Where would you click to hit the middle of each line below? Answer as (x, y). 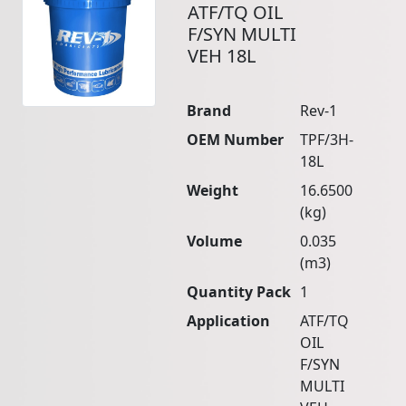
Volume (215, 242)
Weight (213, 191)
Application (229, 321)
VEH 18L (221, 56)
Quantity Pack (239, 292)
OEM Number (236, 140)
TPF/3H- (327, 140)
